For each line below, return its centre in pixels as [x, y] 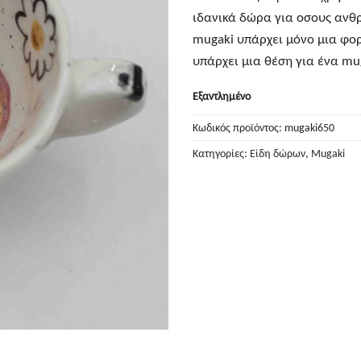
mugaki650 [309, 127]
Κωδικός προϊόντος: [239, 127]
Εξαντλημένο [222, 97]
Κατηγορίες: [221, 153]
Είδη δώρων [278, 153]
